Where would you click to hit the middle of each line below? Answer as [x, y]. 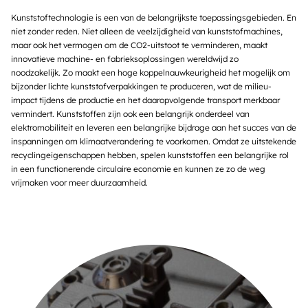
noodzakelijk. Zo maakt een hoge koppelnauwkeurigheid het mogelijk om [151, 73]
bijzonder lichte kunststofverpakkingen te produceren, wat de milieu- [141, 86]
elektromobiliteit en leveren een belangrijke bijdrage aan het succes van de [154, 128]
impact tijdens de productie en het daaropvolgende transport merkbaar [145, 100]
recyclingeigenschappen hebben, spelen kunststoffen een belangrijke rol [150, 155]
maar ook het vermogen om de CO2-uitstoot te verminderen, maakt [139, 45]
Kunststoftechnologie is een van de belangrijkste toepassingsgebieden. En [154, 18]
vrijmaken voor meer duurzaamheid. [80, 183]
